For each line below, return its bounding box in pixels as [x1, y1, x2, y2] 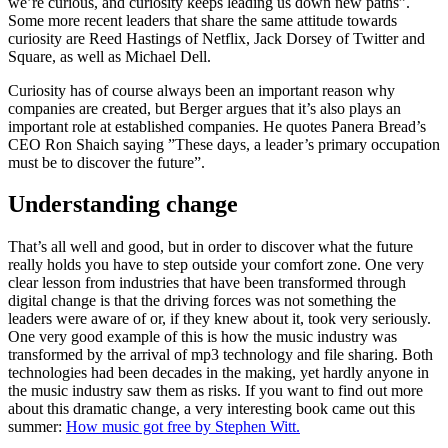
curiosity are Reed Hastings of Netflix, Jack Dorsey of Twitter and [8, 29, 425, 47]
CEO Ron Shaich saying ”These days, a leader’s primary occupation [8, 135, 440, 153]
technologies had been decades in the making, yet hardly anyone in [8, 364, 429, 382]
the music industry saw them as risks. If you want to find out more [8, 382, 423, 400]
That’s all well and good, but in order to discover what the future [8, 238, 413, 256]
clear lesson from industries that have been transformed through [8, 274, 406, 292]
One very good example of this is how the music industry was [8, 328, 397, 346]
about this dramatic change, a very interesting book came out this [8, 400, 415, 418]
